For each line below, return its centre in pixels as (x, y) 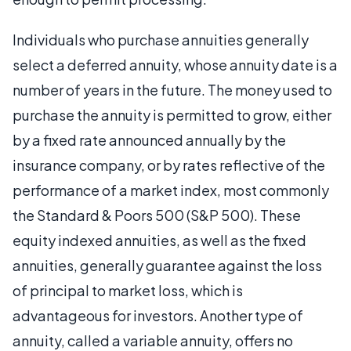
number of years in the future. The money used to (172, 89)
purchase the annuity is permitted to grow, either (172, 114)
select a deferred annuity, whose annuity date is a (175, 64)
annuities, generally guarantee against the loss (167, 265)
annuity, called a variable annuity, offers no (153, 340)
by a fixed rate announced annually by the (149, 139)
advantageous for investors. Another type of (158, 315)
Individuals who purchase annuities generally (161, 39)
